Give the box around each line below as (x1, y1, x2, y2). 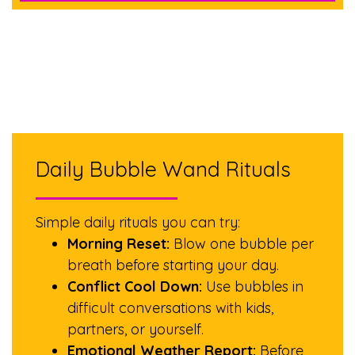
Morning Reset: (67, 235, 170, 253)
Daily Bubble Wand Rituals (36, 155, 291, 182)
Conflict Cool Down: (67, 277, 202, 296)
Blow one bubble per (170, 235, 314, 253)
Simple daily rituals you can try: (36, 213, 240, 231)
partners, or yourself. (67, 320, 204, 338)
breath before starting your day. (67, 256, 279, 274)
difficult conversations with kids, (67, 299, 273, 317)
